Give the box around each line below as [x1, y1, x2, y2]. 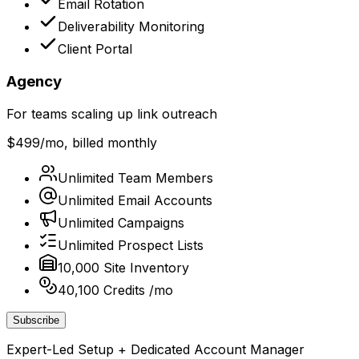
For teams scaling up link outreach [6, 105, 217, 122]
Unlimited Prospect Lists [58, 236, 204, 253]
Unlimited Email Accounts [58, 192, 212, 208]
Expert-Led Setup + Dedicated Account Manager [6, 341, 305, 357]
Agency [6, 72, 62, 91]
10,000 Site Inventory [58, 259, 189, 276]
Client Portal [58, 41, 132, 58]
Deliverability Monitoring [58, 18, 204, 35]
